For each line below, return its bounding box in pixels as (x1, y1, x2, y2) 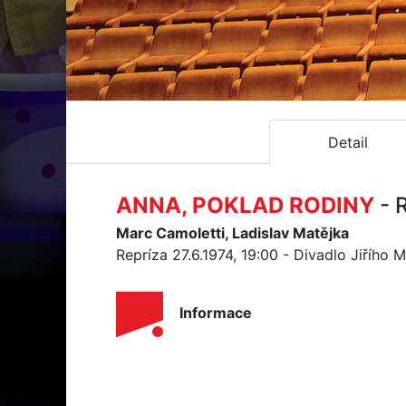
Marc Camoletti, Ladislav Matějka (116, 224, 349, 242)
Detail (328, 132, 368, 151)
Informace (179, 304, 252, 323)
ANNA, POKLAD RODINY (116, 192, 374, 218)
